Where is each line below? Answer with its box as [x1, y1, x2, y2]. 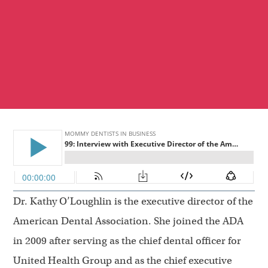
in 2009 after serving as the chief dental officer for [13, 234, 241, 248]
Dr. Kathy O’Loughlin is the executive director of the [13, 195, 253, 208]
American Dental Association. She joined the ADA [13, 215, 243, 228]
